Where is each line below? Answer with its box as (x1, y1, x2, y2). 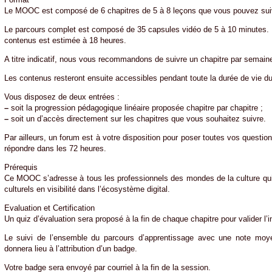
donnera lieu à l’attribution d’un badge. (4, 243, 137, 253)
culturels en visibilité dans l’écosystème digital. (4, 184, 170, 194)
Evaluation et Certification (4, 203, 95, 212)
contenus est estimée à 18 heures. (4, 35, 126, 45)
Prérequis (4, 162, 38, 172)
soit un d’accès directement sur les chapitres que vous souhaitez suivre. (8, 114, 266, 123)
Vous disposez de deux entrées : (4, 92, 120, 101)
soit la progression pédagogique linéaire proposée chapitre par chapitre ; (8, 103, 263, 112)
